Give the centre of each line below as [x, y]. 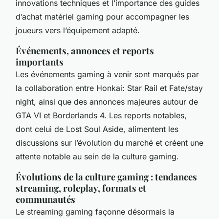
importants [40, 62]
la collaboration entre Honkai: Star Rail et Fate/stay [109, 88]
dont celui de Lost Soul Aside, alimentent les [97, 129]
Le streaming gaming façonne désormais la [95, 211]
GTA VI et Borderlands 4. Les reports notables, [101, 115]
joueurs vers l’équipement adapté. [78, 30]
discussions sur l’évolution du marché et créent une [109, 142]
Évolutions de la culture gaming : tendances [106, 176]
